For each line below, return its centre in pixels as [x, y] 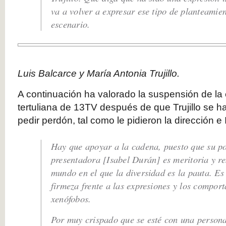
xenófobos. [71, 199]
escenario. [71, 24]
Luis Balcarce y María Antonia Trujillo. [99, 73]
